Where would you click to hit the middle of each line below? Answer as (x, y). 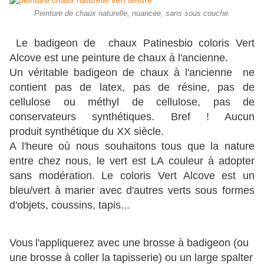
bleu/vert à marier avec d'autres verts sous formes (132, 191)
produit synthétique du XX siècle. (87, 132)
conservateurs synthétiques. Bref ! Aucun (132, 117)
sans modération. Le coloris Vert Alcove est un (132, 176)
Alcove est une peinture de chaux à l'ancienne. (119, 58)
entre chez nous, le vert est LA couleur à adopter (132, 161)
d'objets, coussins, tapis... (70, 205)
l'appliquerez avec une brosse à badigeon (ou (142, 243)
